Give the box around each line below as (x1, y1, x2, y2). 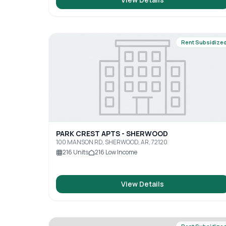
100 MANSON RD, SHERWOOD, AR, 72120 (56, 138, 167, 146)
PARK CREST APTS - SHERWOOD (56, 129, 168, 138)
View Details (121, 179, 164, 189)
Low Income (104, 148, 137, 156)
